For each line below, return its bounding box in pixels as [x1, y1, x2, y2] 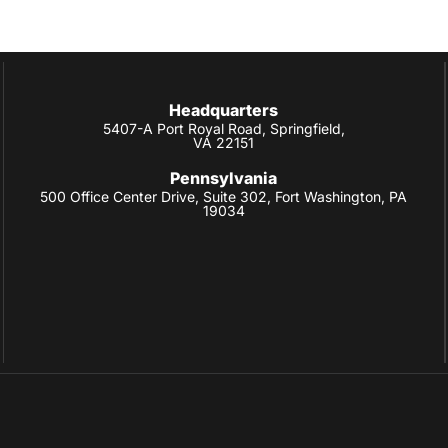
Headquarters [169, 100, 279, 121]
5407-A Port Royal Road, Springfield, [102, 120, 345, 138]
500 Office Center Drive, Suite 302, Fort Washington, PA [40, 188, 408, 206]
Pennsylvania [170, 168, 278, 189]
